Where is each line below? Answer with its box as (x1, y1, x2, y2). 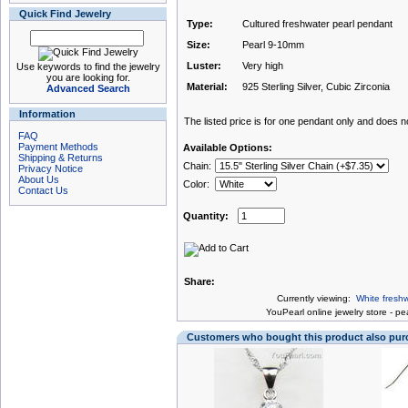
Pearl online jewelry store (281, 307, 387, 317)
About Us (18, 174, 59, 185)
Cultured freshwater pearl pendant (242, 18, 393, 29)
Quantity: (183, 210, 229, 221)
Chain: (183, 160, 211, 171)
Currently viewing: (277, 293, 356, 303)
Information (19, 108, 76, 119)
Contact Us (18, 185, 68, 196)
